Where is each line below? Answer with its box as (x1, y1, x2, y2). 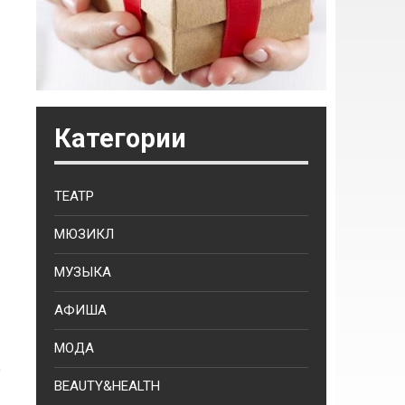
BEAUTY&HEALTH (54, 378, 160, 394)
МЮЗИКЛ (54, 226, 114, 242)
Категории (54, 123, 186, 154)
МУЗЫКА (54, 264, 111, 280)
